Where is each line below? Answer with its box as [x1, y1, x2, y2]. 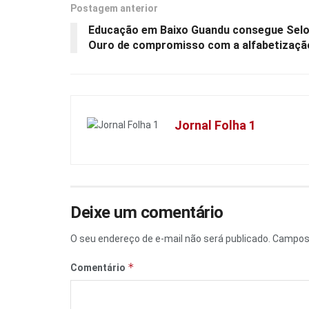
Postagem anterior [70, 2, 158, 14]
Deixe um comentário [70, 202, 223, 222]
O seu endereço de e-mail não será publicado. [70, 232, 270, 244]
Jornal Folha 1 [175, 117, 256, 132]
